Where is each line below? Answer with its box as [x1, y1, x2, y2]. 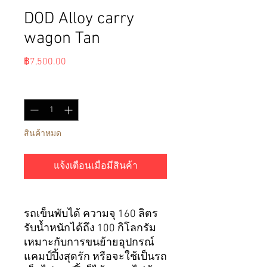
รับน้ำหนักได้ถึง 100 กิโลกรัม [24, 222, 156, 235]
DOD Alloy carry [24, 9, 134, 30]
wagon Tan [24, 29, 100, 49]
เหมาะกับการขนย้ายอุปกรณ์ [24, 237, 154, 250]
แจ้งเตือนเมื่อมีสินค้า [53, 160, 138, 173]
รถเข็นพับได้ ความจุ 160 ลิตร [24, 208, 158, 221]
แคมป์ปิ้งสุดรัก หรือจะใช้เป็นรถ [24, 251, 167, 264]
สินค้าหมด [24, 129, 61, 139]
